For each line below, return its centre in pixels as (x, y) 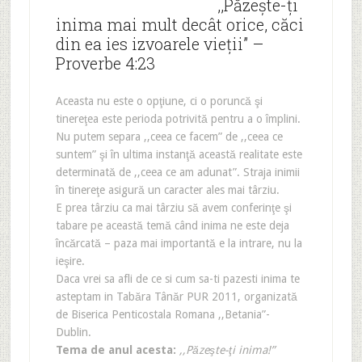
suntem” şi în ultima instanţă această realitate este (179, 154)
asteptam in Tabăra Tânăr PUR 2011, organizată (176, 297)
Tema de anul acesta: (116, 350)
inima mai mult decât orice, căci (179, 24)
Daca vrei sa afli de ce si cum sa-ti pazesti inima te (177, 279)
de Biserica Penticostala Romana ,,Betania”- (162, 314)
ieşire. (70, 261)
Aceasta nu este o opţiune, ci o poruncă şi (159, 101)
